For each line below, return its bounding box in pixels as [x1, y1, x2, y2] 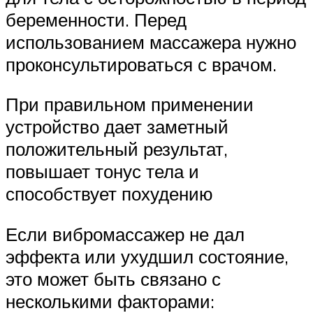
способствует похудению [6, 182, 213, 205]
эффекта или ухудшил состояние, [6, 245, 289, 268]
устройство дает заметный [6, 115, 228, 138]
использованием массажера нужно [6, 30, 296, 53]
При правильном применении [6, 93, 254, 116]
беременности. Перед [6, 8, 187, 31]
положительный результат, [6, 138, 228, 161]
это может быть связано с [6, 267, 221, 290]
